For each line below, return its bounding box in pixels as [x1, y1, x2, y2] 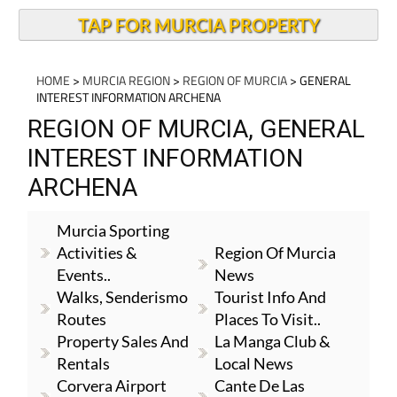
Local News [214, 354, 294, 373]
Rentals [56, 354, 110, 373]
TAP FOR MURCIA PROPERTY [77, 14, 320, 35]
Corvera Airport [56, 376, 167, 395]
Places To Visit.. [214, 309, 322, 329]
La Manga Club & [214, 331, 331, 351]
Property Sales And [56, 331, 189, 351]
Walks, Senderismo [56, 287, 188, 307]
